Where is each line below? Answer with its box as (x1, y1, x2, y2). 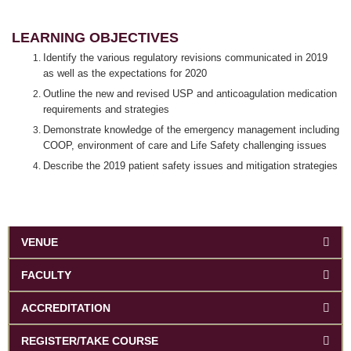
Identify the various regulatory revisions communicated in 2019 (43, 51, 327, 63)
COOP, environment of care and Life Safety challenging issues (43, 139, 327, 151)
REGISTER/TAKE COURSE (21, 334, 158, 347)
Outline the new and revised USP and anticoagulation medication (43, 87, 337, 100)
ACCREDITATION (21, 301, 110, 314)
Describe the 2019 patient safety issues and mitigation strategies (43, 159, 338, 172)
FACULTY (21, 268, 71, 281)
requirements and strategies (43, 103, 169, 115)
